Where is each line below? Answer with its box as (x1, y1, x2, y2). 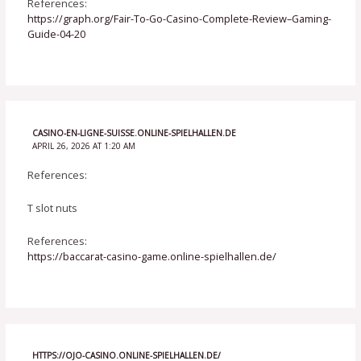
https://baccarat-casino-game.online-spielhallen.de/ (27, 249, 277, 264)
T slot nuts (27, 200, 78, 215)
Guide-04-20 (27, 26, 86, 41)
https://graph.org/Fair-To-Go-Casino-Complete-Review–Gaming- (27, 10, 332, 26)
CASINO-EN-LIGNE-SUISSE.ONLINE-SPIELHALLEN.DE (31, 127, 236, 139)
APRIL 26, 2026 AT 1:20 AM (31, 140, 135, 152)
